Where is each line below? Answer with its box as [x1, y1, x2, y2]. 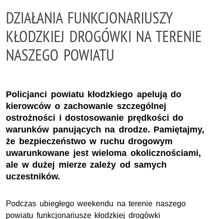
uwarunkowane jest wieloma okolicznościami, [6, 148, 201, 158]
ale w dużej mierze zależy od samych [6, 159, 167, 170]
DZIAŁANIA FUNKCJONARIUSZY [6, 8, 173, 27]
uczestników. [6, 171, 60, 181]
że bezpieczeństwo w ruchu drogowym [6, 136, 173, 146]
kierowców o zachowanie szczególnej [6, 101, 166, 111]
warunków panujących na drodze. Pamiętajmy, [6, 124, 205, 134]
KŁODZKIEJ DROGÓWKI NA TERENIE [6, 26, 202, 46]
